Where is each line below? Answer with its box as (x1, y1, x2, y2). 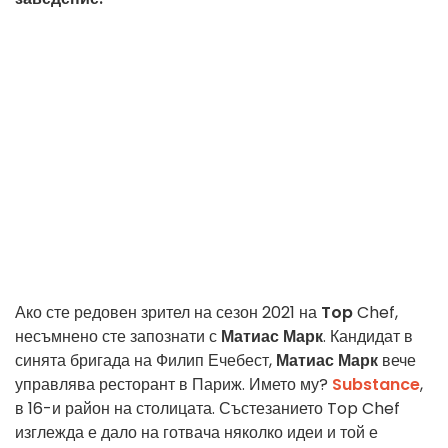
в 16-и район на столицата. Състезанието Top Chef (15, 397, 400, 421)
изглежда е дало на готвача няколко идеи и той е (15, 421, 378, 445)
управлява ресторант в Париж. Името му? (15, 373, 332, 397)
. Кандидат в (323, 325, 413, 349)
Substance (332, 373, 420, 397)
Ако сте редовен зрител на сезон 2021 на (15, 301, 321, 325)
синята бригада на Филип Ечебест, (15, 349, 276, 373)
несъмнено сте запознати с (15, 325, 221, 349)
